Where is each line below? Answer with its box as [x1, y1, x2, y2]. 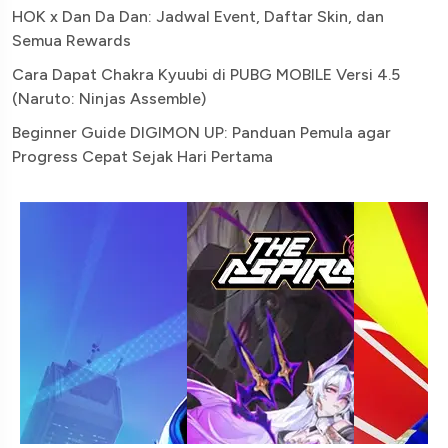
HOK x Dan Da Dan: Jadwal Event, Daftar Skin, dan [12, 6, 384, 26]
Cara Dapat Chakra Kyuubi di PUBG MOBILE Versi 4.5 [12, 64, 400, 84]
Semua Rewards [12, 30, 131, 50]
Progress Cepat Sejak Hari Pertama [12, 146, 273, 166]
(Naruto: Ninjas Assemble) [12, 88, 206, 108]
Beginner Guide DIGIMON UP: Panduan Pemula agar [12, 122, 391, 142]
